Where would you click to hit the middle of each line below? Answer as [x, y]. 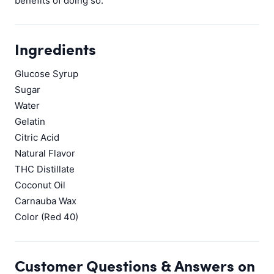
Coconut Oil [40, 185]
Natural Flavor [45, 153]
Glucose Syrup [46, 74]
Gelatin [30, 121]
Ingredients [55, 49]
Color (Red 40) [46, 217]
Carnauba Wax [46, 201]
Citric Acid [37, 137]
